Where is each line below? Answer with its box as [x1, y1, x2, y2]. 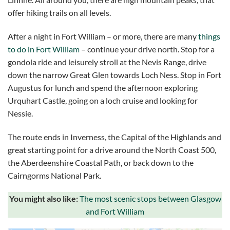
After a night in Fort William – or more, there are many [8, 31, 198, 41]
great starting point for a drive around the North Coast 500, [8, 144, 216, 155]
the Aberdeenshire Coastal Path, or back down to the [8, 157, 194, 167]
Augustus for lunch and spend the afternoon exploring [8, 82, 198, 92]
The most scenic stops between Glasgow [79, 194, 221, 204]
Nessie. [8, 108, 33, 118]
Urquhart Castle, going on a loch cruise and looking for [8, 95, 198, 105]
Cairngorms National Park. [8, 170, 101, 180]
